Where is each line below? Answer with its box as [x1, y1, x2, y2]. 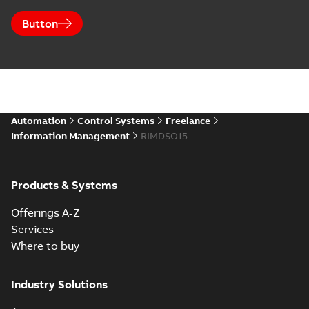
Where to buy [11, 239, 79, 252]
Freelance [166, 114, 210, 127]
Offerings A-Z [11, 206, 80, 219]
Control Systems [77, 114, 154, 127]
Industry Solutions [11, 277, 108, 291]
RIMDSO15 [141, 130, 188, 142]
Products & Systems [11, 178, 117, 192]
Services [11, 222, 54, 236]
